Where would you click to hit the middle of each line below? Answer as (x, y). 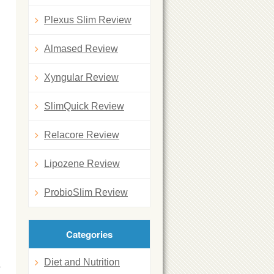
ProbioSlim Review (86, 192)
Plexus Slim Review (88, 20)
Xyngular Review (81, 77)
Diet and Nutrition (82, 262)
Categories (89, 234)
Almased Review (81, 49)
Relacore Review (82, 135)
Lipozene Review (82, 164)
